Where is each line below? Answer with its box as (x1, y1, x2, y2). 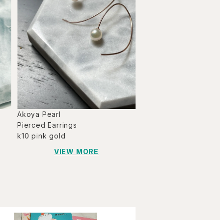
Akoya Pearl (17, 110, 61, 119)
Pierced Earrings (17, 121, 77, 130)
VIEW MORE (54, 147, 99, 156)
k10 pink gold (17, 132, 66, 140)
